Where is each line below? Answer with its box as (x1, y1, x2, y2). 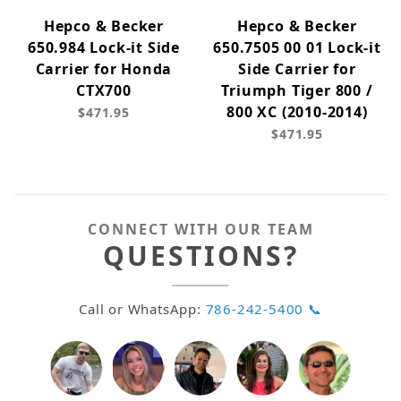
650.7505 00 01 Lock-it (213, 38, 381, 58)
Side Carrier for (238, 59, 356, 80)
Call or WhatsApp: (79, 300, 206, 319)
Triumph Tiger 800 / (221, 81, 373, 101)
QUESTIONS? (102, 237, 299, 275)
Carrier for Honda (35, 59, 173, 80)
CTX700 (76, 81, 132, 101)
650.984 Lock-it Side (27, 38, 180, 58)
